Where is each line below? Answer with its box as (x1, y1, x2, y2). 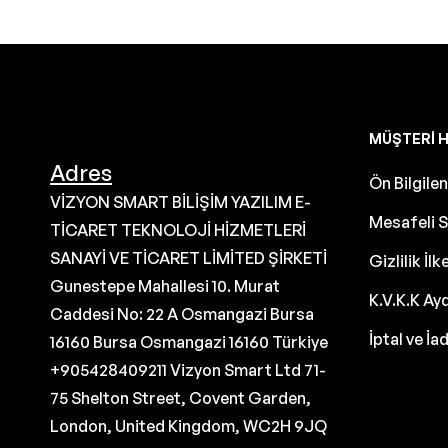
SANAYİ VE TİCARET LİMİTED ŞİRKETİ (50, 247, 327, 268)
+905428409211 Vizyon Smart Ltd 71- (50, 359, 326, 380)
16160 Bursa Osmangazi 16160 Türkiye (50, 331, 328, 352)
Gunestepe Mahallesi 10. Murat (50, 275, 280, 296)
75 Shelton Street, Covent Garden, (50, 387, 311, 408)
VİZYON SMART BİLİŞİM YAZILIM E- (50, 191, 311, 212)
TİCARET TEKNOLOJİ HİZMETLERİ (50, 219, 306, 240)
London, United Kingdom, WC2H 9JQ (50, 415, 327, 436)
